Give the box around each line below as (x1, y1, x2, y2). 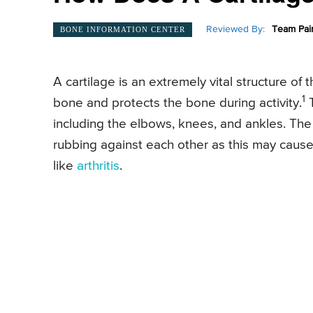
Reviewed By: (206, 24, 265, 35)
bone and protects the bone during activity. (53, 96, 302, 110)
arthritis (77, 159, 119, 173)
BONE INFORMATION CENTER (60, 24, 185, 34)
